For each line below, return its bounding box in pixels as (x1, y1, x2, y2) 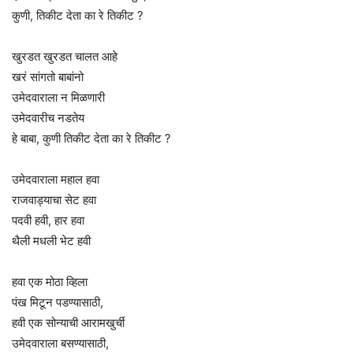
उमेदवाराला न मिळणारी (12, 89, 105, 105)
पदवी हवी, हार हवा (12, 212, 84, 228)
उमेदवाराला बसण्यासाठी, (12, 335, 109, 351)
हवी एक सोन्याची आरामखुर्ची (12, 314, 124, 330)
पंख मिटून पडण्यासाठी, (12, 294, 103, 310)
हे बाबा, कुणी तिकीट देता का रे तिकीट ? (12, 130, 171, 146)
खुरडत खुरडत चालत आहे (12, 48, 117, 64)
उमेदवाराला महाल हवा (12, 171, 99, 187)
